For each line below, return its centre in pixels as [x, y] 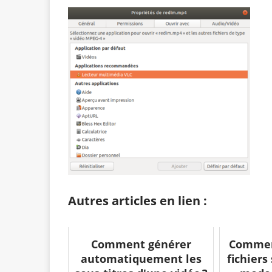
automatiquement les [141, 259]
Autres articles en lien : [138, 201]
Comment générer [141, 244]
